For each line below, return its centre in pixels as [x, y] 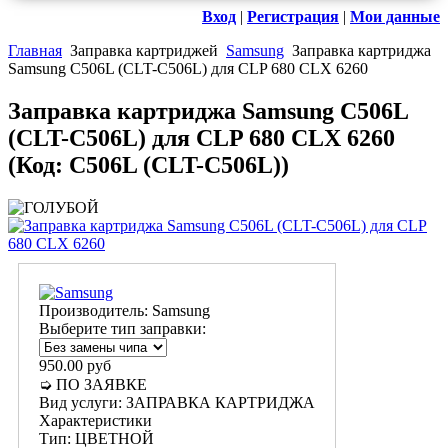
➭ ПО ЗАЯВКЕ [93, 385]
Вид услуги [78, 403]
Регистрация [293, 17]
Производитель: [95, 311]
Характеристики [95, 421]
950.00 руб [75, 366]
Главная [35, 51]
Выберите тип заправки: [122, 329]
